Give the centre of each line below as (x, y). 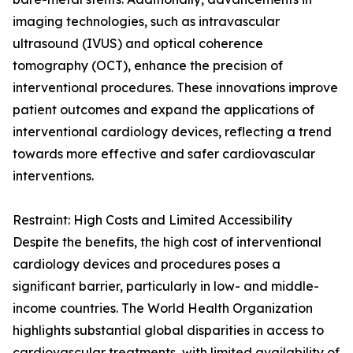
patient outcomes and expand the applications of (163, 110)
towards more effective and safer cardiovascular (164, 154)
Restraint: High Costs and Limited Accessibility (152, 220)
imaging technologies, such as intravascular (146, 22)
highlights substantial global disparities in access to (168, 331)
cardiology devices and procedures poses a (147, 264)
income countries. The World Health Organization (163, 308)
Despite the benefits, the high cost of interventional (167, 242)
